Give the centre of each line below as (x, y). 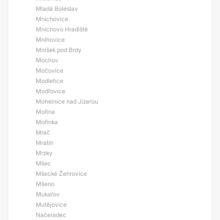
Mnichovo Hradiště (62, 29)
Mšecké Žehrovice (61, 174)
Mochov (47, 60)
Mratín (45, 143)
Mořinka (47, 122)
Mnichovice (52, 19)
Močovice (50, 70)
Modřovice (51, 91)
